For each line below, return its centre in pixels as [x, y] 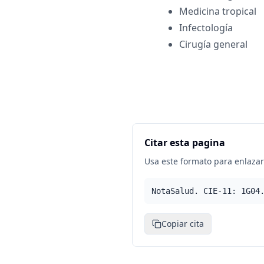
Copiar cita [183, 224]
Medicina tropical [218, 11]
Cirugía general [213, 44]
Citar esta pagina [185, 143]
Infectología [206, 28]
